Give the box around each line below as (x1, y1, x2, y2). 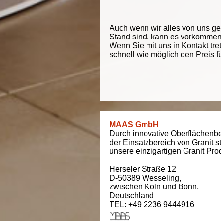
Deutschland (110, 191, 154, 200)
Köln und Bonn (145, 183, 197, 191)
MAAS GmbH (110, 120, 159, 129)
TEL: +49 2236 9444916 (110, 200, 194, 209)
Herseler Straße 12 (110, 165, 176, 173)
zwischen (110, 183, 145, 191)
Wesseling (142, 174, 179, 182)
